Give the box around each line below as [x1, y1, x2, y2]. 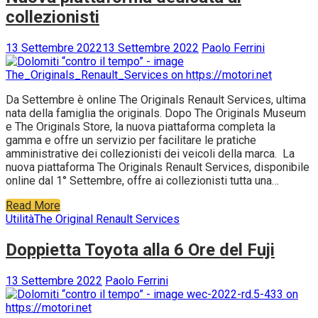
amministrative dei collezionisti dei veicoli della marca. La [6, 147, 295, 160]
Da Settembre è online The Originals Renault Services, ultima [6, 93, 306, 106]
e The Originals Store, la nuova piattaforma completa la [6, 120, 275, 133]
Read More [6, 199, 60, 212]
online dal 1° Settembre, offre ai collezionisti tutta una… [6, 174, 279, 187]
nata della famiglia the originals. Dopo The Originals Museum [6, 106, 306, 120]
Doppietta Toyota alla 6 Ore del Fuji [6, 239, 275, 260]
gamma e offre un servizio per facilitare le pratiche [6, 133, 256, 147]
